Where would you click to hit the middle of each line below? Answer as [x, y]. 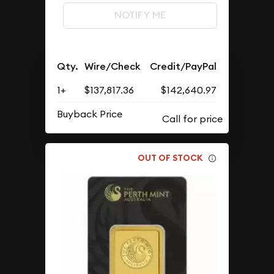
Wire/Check [113, 66]
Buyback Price [90, 113]
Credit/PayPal [183, 66]
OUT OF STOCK [171, 158]
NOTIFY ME [140, 15]
